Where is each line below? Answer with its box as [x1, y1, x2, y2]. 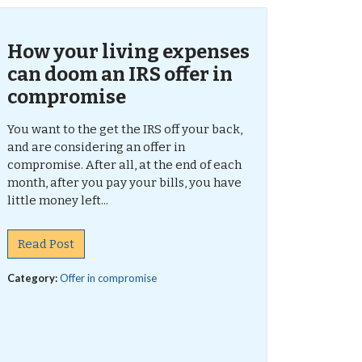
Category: [6, 271, 60, 284]
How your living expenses [6, 40, 250, 63]
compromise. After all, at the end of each [6, 158, 242, 172]
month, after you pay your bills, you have [6, 175, 242, 190]
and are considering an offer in [6, 140, 185, 154]
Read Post [17, 237, 74, 251]
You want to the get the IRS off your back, [6, 122, 242, 137]
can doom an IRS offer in [6, 63, 233, 86]
